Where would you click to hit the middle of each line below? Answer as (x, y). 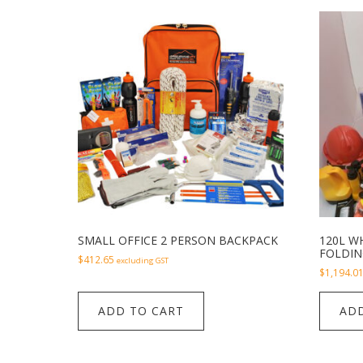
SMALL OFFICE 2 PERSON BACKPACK (178, 241)
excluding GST (143, 261)
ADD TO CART (141, 311)
